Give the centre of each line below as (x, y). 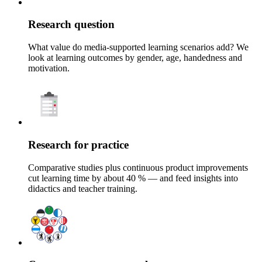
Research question (71, 25)
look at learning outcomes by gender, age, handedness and (135, 58)
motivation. (49, 68)
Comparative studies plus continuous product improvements (138, 167)
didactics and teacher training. (83, 188)
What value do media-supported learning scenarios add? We (138, 47)
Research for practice (78, 144)
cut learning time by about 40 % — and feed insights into (133, 178)
